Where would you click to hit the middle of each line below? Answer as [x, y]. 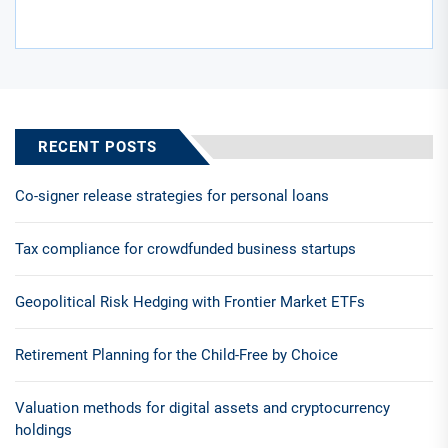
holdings [43, 429]
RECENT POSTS [97, 146]
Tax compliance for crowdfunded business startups [185, 248]
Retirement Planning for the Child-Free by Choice [176, 354]
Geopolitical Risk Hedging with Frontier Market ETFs [190, 301]
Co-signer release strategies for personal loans [172, 195]
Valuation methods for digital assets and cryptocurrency [202, 407]
